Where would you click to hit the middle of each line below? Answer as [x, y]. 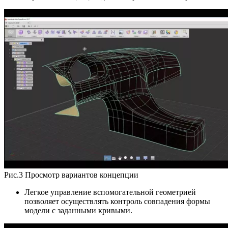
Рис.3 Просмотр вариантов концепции [71, 175]
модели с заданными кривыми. [78, 210]
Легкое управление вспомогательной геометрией [110, 192]
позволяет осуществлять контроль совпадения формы [117, 201]
